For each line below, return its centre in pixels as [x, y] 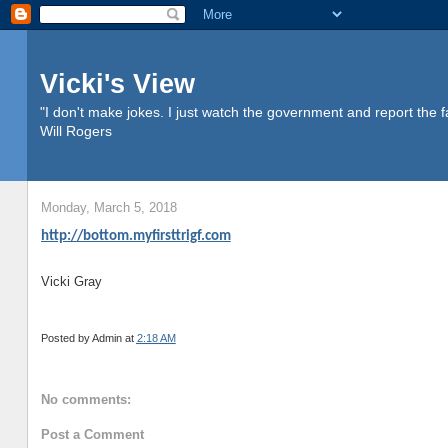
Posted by [66, 337]
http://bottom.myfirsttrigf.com [135, 236]
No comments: [85, 400]
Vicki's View [117, 83]
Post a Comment [92, 434]
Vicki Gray [71, 281]
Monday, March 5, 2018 [108, 208]
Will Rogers [75, 131]
